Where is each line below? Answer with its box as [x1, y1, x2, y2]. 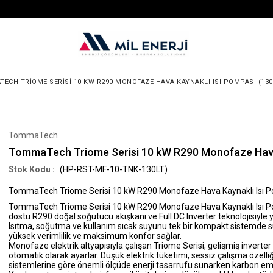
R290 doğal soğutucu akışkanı [32, 211, 146, 221]
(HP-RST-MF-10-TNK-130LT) [58, 165, 168, 174]
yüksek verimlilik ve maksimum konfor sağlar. [9, 230, 182, 241]
